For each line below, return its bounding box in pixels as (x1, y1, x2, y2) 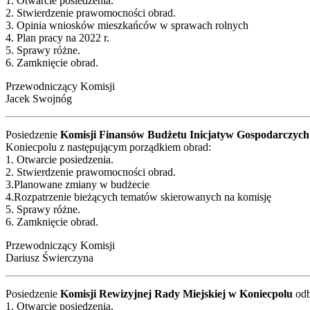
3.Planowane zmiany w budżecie (6, 178, 149, 190)
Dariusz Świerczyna (6, 251, 93, 264)
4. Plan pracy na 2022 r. (6, 31, 109, 44)
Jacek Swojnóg (6, 92, 72, 104)
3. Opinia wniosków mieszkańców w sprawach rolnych (6, 19, 248, 31)
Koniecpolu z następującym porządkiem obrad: (6, 140, 211, 153)
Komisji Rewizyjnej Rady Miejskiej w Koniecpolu (60, 287, 295, 300)
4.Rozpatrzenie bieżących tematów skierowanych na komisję (6, 190, 271, 203)
